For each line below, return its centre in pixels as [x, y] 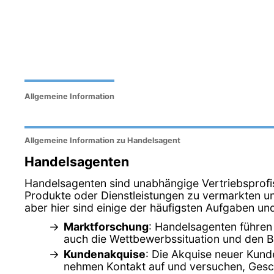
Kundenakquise [105, 254]
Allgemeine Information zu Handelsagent [102, 141]
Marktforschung [106, 226]
